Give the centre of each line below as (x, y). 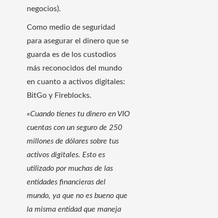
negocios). (44, 9)
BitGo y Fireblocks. (59, 95)
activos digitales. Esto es (66, 154)
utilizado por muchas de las (70, 168)
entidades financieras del (66, 182)
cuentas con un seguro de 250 (74, 127)
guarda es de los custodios (72, 54)
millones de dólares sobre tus (73, 141)
